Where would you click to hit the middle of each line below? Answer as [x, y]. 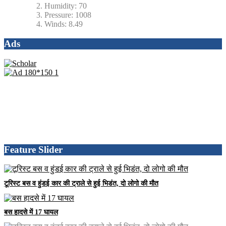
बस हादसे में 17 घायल [31, 212]
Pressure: [59, 15]
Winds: [55, 24]
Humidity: [61, 6]
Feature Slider [33, 149]
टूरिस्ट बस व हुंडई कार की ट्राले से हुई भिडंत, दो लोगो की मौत [81, 183]
